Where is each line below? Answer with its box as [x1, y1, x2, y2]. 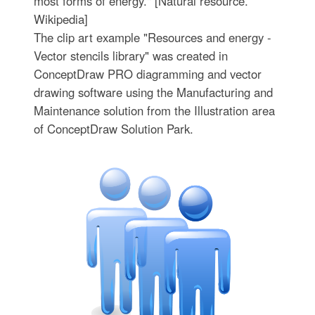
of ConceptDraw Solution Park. [33, 120, 193, 137]
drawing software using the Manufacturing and [33, 84, 273, 101]
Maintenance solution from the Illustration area [33, 102, 275, 119]
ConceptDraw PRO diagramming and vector [33, 65, 262, 82]
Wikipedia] [33, 11, 88, 27]
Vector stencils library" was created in [33, 47, 228, 64]
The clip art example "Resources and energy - [33, 29, 271, 46]
